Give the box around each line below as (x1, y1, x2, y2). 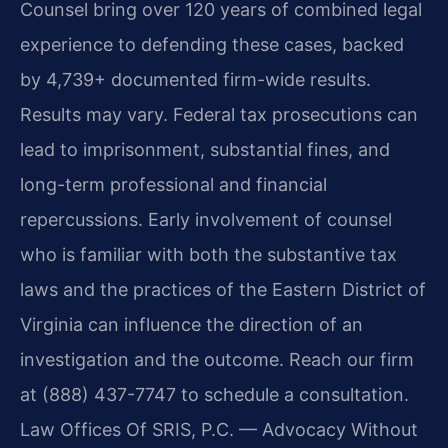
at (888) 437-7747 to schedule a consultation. (20, 384, 409, 406)
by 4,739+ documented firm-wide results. (20, 69, 371, 91)
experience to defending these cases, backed (20, 34, 404, 56)
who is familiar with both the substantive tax (20, 244, 397, 266)
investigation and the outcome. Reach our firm (20, 349, 414, 371)
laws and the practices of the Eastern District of (20, 279, 426, 301)
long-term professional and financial (20, 174, 327, 196)
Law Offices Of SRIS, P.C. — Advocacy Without (20, 419, 418, 441)
